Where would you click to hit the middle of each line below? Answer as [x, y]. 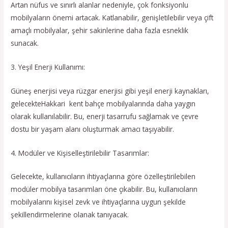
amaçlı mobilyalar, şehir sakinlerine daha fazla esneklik [100, 30]
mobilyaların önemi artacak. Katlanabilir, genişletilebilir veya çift [112, 17]
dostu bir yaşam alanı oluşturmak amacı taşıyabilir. [93, 129]
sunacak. [25, 43]
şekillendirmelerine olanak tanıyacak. [70, 215]
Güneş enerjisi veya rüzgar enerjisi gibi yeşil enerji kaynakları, [110, 91]
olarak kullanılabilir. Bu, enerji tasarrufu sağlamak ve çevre [105, 116]
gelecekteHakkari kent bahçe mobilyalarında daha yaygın [103, 103]
